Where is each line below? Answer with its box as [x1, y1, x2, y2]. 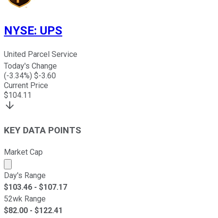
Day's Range [4, 170, 46, 180]
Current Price [4, 81, 48, 91]
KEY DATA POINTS [4, 125, 81, 136]
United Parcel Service [4, 50, 77, 59]
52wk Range [4, 194, 46, 203]
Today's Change [4, 61, 57, 71]
